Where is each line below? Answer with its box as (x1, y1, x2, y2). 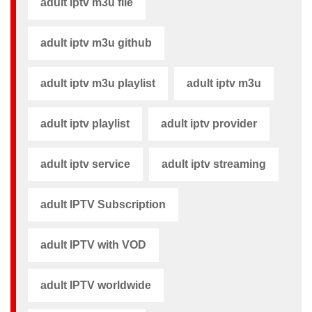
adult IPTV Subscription (40, 198, 166, 210)
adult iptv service (40, 157, 130, 170)
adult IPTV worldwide (40, 279, 151, 291)
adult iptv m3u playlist (40, 77, 155, 89)
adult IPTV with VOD (40, 238, 146, 251)
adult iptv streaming (162, 157, 266, 170)
